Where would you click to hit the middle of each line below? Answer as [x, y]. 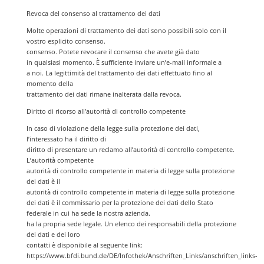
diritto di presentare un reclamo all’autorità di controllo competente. [130, 149]
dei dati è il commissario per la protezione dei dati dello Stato [120, 202]
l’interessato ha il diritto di [66, 139]
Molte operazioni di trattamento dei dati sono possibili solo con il [126, 30]
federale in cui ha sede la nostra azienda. [88, 213]
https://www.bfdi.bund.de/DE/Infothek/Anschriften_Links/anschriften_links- [142, 255]
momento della [49, 83]
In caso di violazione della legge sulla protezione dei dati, [113, 128]
